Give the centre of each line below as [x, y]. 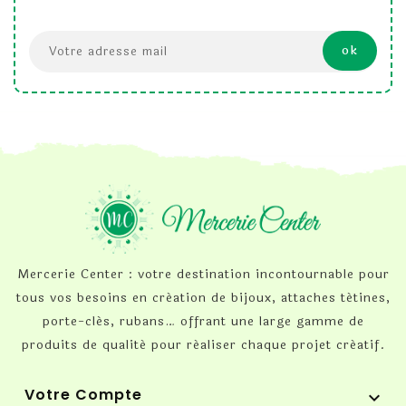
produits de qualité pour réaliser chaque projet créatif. [203, 344]
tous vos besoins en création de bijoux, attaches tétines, [203, 297]
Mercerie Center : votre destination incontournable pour [203, 274]
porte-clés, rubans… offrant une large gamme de [203, 321]
